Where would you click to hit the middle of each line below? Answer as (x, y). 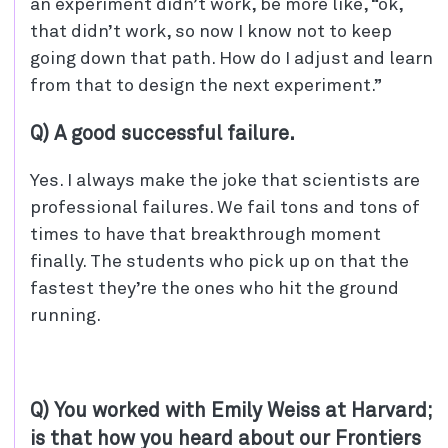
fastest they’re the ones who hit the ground (214, 288)
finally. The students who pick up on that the (219, 261)
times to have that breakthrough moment (205, 234)
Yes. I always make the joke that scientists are (225, 180)
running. (65, 315)
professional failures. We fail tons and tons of (225, 207)
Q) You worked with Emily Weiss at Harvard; (231, 410)
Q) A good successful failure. (162, 133)
